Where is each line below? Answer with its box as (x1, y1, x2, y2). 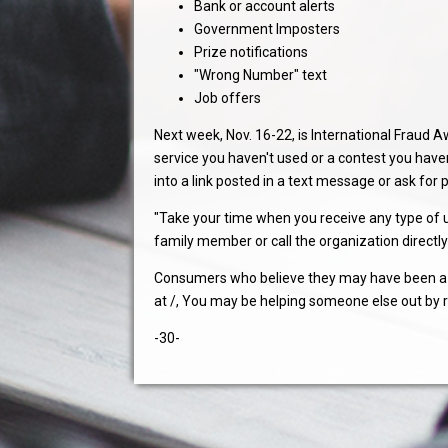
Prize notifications (194, 44, 309, 61)
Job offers (194, 90, 262, 107)
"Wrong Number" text (194, 67, 328, 84)
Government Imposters (194, 21, 341, 38)
